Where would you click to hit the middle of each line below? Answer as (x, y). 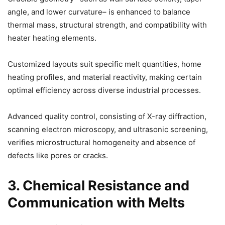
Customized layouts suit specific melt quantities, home (104, 64)
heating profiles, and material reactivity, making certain (105, 77)
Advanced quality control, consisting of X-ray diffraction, (107, 117)
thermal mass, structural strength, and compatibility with (107, 25)
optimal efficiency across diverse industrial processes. (104, 90)
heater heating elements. (52, 38)
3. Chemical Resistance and (98, 186)
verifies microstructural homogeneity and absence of (101, 143)
